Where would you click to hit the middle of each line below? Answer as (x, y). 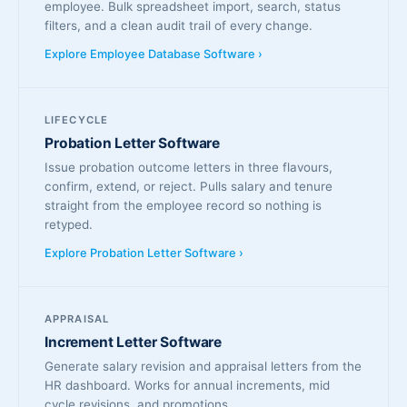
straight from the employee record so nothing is (183, 205)
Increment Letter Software (134, 342)
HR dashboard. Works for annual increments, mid (187, 385)
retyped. (69, 224)
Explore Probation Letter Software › (144, 253)
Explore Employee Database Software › (154, 54)
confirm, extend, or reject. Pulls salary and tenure (189, 186)
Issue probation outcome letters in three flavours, (189, 167)
